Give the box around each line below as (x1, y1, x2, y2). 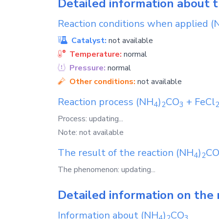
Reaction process (58, 95, 136, 109)
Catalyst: (69, 35, 109, 46)
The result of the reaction (58, 146, 176, 159)
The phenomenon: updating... (58, 164, 155, 175)
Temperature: (67, 49, 124, 60)
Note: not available (58, 127, 124, 138)
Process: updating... (58, 113, 123, 124)
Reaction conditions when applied (58, 17, 211, 30)
